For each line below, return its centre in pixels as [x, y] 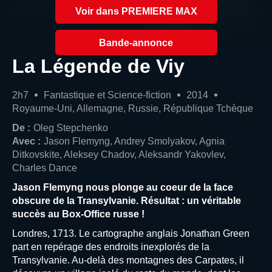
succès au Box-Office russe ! [78, 214]
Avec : [26, 141]
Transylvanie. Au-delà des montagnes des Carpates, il [128, 260]
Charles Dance [45, 168]
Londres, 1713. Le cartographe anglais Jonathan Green [131, 233]
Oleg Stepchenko [71, 127]
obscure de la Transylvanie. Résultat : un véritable [127, 200]
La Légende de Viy [98, 66]
